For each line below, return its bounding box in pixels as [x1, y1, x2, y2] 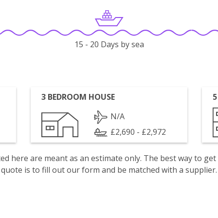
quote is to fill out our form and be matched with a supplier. [1, 164, 217, 175]
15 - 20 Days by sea [74, 39, 144, 50]
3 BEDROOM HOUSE [41, 91, 115, 102]
